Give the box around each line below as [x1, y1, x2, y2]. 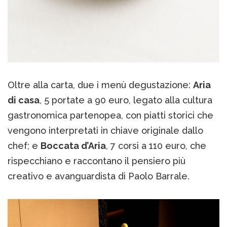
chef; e [8, 140, 41, 152]
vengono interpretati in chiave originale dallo [8, 125, 203, 136]
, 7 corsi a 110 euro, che [106, 140, 206, 152]
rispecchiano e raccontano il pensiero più [8, 156, 185, 167]
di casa [8, 95, 40, 106]
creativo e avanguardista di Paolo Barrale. [8, 171, 190, 182]
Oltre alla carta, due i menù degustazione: [8, 80, 193, 91]
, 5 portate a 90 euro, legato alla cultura [40, 95, 212, 106]
